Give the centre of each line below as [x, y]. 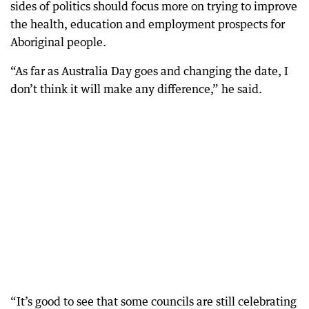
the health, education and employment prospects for [148, 24]
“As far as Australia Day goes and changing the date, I [149, 71]
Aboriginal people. [58, 42]
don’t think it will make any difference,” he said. [136, 89]
